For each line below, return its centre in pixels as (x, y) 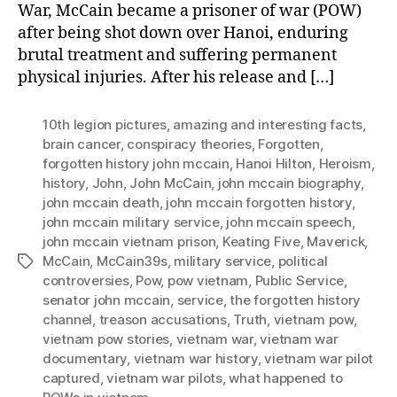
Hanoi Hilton (274, 163)
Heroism (345, 163)
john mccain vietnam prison (129, 241)
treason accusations (163, 319)
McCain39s (132, 261)
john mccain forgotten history (259, 202)
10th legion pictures (105, 124)
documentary (85, 358)
